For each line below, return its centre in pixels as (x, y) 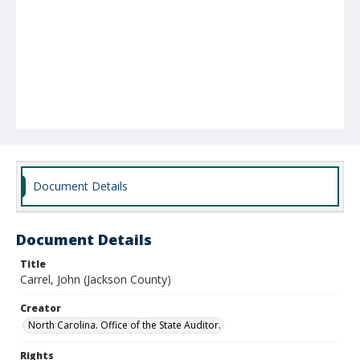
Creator (41, 308)
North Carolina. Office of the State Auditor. (125, 325)
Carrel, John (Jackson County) (96, 279)
